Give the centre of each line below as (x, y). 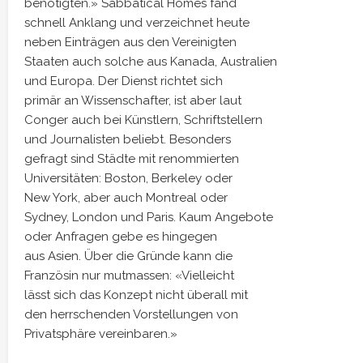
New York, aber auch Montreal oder (126, 198)
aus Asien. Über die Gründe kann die (128, 256)
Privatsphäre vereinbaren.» (101, 334)
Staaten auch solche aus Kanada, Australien (151, 62)
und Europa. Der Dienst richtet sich (124, 81)
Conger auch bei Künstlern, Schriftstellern (143, 120)
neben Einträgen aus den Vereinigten (130, 42)
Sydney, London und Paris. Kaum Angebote (149, 217)
